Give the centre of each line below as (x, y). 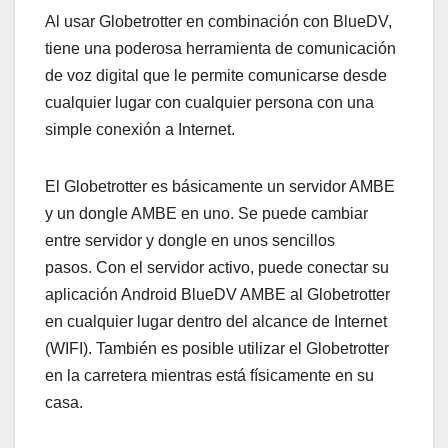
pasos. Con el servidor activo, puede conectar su (217, 267)
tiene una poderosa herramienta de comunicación (220, 48)
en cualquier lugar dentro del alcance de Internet (216, 321)
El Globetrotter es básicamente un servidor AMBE (220, 186)
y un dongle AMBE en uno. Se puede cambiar (206, 213)
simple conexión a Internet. (140, 129)
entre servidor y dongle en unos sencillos (190, 240)
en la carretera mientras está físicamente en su (209, 375)
